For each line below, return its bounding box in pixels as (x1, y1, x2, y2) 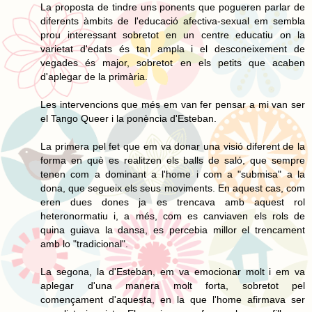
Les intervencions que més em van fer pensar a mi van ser (40, 98, 305, 110)
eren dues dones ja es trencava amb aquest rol (40, 196, 305, 208)
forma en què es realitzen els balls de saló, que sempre (40, 154, 305, 166)
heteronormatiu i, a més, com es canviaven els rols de (40, 210, 305, 221)
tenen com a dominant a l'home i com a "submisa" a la (40, 168, 305, 180)
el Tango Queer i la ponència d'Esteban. (40, 112, 217, 124)
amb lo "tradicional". (40, 237, 128, 249)
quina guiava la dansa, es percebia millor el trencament (40, 224, 305, 235)
